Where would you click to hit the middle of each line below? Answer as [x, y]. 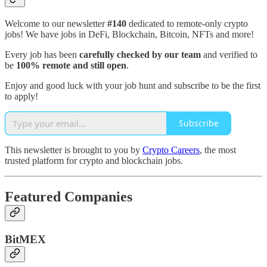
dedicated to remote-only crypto [188, 23]
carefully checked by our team [140, 54]
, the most [218, 150]
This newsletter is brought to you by [74, 150]
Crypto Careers [171, 150]
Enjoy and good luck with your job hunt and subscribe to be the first [133, 85]
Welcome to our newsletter [56, 23]
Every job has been [42, 54]
